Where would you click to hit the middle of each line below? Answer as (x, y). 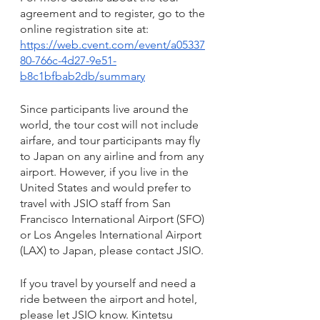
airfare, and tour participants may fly (111, 140)
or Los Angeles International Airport (112, 235)
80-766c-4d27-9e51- (68, 60)
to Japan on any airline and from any (113, 156)
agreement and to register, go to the (114, 13)
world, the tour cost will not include (111, 125)
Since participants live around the (106, 109)
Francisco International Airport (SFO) (114, 219)
